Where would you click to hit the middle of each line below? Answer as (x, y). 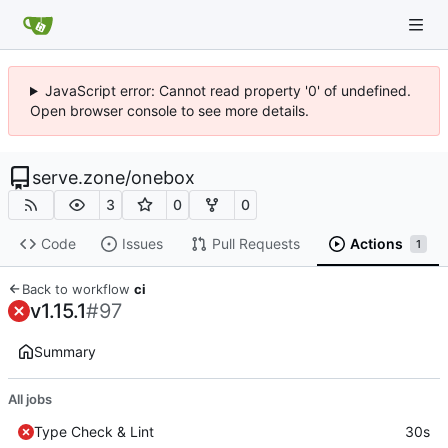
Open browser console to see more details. (169, 110)
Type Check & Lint (94, 431)
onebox (163, 177)
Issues (142, 244)
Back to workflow (78, 288)
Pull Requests (255, 244)
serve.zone (78, 177)
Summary (65, 351)
